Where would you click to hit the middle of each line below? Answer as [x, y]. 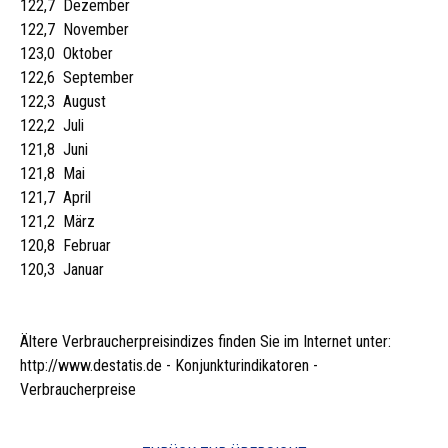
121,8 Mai [52, 173]
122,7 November [74, 29]
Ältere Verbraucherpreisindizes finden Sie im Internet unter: [205, 341]
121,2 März [57, 221]
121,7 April [55, 197]
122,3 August [63, 101]
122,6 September [77, 77]
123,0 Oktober [66, 53]
